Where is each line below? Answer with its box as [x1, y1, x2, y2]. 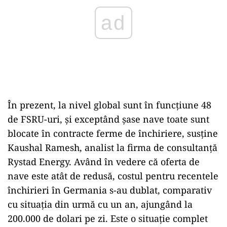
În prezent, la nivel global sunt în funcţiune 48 [8, 99, 211, 111]
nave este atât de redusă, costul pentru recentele [8, 170, 218, 182]
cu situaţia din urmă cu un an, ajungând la [8, 198, 193, 210]
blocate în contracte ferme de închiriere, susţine [8, 127, 218, 139]
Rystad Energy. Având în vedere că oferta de [8, 156, 200, 168]
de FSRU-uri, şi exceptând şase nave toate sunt [8, 113, 209, 125]
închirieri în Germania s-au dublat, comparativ [8, 184, 212, 196]
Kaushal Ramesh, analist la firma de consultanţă [8, 141, 217, 154]
